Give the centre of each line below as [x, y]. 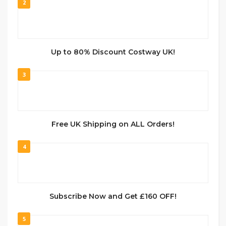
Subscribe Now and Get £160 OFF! [113, 196]
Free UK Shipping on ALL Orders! [113, 124]
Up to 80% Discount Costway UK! [113, 52]
